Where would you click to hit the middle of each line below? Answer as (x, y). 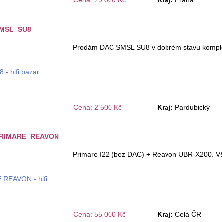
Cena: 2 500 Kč (98, 107)
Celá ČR (188, 214)
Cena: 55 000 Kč (100, 214)
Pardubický (192, 107)
